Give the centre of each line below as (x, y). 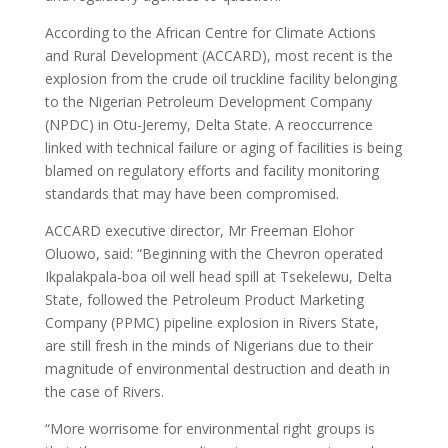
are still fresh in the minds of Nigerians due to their (208, 345)
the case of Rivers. (104, 391)
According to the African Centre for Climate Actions (210, 32)
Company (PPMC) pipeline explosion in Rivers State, (211, 322)
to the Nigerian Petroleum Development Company (208, 101)
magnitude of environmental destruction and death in (217, 368)
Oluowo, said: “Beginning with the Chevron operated (213, 253)
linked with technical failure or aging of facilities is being (223, 147)
